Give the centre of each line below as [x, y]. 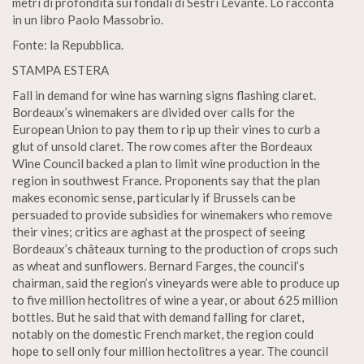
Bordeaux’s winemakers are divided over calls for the [154, 112]
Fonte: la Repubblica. [68, 45]
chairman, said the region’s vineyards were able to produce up [176, 283]
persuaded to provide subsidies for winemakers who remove [172, 214]
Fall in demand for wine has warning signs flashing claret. [164, 95]
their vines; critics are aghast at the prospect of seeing [159, 232]
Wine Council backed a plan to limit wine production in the [166, 163]
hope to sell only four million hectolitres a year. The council [170, 351]
